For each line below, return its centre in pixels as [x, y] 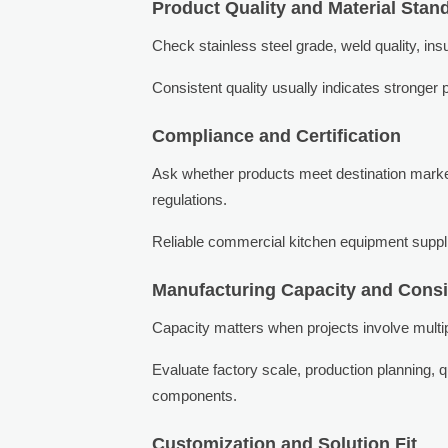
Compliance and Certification [277, 135]
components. [195, 395]
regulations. [190, 199]
